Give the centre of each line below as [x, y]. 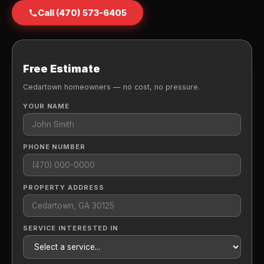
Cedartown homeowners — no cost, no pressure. [111, 87]
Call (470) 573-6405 [82, 13]
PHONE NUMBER [54, 146]
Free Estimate [62, 69]
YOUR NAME [47, 106]
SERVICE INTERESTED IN [71, 228]
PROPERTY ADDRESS [64, 187]
